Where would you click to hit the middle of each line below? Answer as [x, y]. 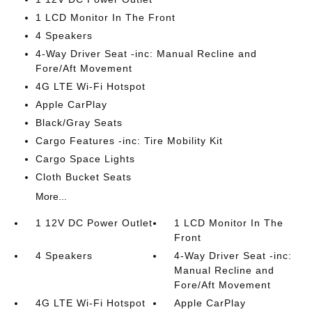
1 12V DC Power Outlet [94, 223]
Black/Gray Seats [79, 123]
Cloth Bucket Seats [83, 177]
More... [51, 196]
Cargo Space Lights [85, 159]
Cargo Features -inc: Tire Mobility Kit [129, 141]
